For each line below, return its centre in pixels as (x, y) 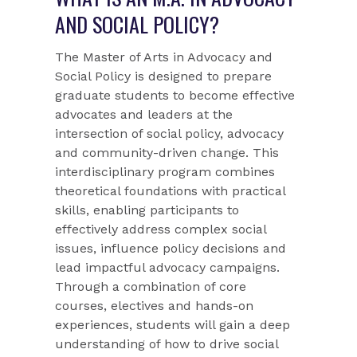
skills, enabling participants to (147, 210)
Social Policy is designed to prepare (164, 76)
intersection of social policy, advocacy (170, 134)
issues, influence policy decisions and (171, 249)
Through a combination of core (151, 287)
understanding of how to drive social (167, 344)
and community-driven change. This (167, 153)
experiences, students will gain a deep (173, 325)
